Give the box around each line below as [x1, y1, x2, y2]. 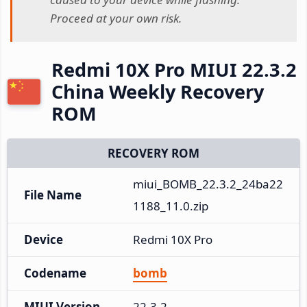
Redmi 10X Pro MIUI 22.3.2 [51, 56, 297, 82]
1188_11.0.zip [133, 197, 208, 214]
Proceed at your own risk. [50, 10, 182, 27]
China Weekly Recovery [51, 78, 264, 104]
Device [24, 231, 63, 247]
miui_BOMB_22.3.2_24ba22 [133, 175, 283, 192]
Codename [24, 265, 86, 281]
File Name [24, 186, 82, 203]
